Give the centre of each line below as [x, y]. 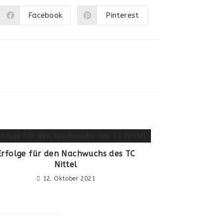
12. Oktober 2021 [69, 179]
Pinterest [122, 15]
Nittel [66, 165]
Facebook [45, 15]
